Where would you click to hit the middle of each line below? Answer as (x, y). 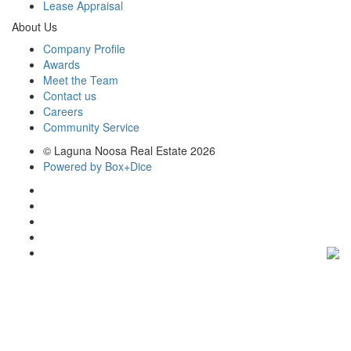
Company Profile (84, 49)
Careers (63, 112)
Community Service (91, 127)
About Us (34, 27)
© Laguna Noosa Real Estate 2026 (129, 151)
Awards (62, 65)
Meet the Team (81, 80)
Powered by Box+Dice (98, 166)
